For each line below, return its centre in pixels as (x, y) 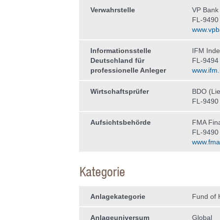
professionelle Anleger (128, 70)
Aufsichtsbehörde (120, 122)
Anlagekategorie (118, 196)
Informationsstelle (121, 51)
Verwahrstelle (112, 10)
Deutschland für (117, 60)
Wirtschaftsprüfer (119, 91)
